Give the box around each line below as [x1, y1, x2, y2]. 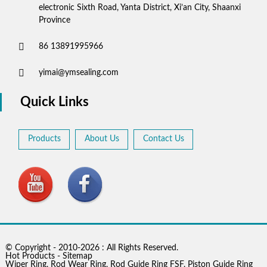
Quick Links [20, 95, 89, 109]
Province [39, 16, 70, 25]
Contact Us [143, 135, 184, 144]
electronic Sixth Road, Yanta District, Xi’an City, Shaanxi [39, 4, 241, 13]
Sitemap [62, 252, 92, 261]
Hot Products [5, 252, 55, 261]
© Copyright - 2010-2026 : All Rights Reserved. [5, 244, 178, 253]
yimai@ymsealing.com [39, 69, 119, 77]
